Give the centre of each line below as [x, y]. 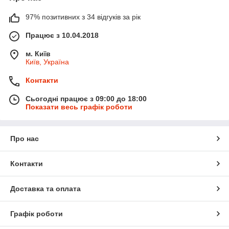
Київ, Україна [47, 62]
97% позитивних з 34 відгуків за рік [83, 17]
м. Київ [38, 54]
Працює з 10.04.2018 [62, 36]
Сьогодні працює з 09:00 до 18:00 [86, 99]
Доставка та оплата [45, 189]
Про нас [25, 139]
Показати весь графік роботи [79, 107]
